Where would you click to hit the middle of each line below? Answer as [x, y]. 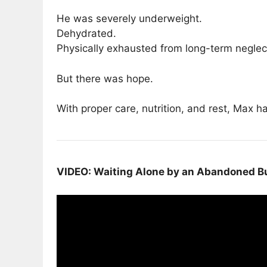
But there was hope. [105, 78]
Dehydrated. [86, 34]
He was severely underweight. [129, 19]
